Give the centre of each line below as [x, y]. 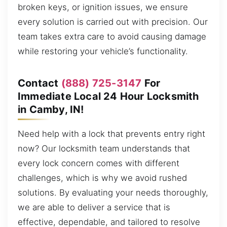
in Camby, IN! [51, 109]
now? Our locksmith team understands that [104, 148]
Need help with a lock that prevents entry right [111, 134]
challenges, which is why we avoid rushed [102, 178]
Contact [40, 83]
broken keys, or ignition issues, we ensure [103, 7]
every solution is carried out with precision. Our [113, 22]
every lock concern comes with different [99, 163]
